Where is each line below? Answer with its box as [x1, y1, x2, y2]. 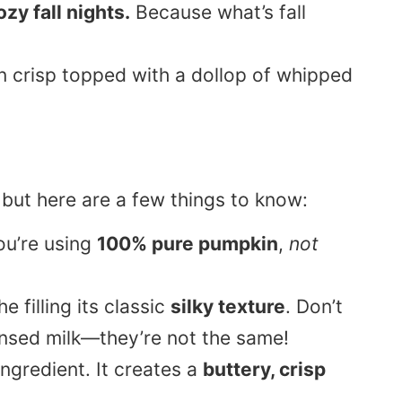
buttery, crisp [203, 358, 326, 381]
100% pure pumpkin [97, 232, 278, 256]
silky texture [170, 295, 285, 319]
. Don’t [285, 295, 343, 319]
